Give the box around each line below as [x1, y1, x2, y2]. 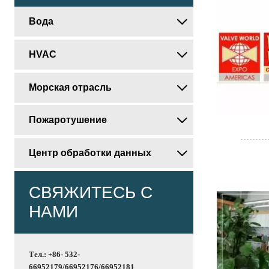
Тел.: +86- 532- [29, 249, 80, 259]
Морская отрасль [29, 82, 112, 92]
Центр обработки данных [29, 147, 152, 158]
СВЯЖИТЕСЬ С [29, 183, 153, 202]
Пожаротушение [29, 115, 107, 125]
